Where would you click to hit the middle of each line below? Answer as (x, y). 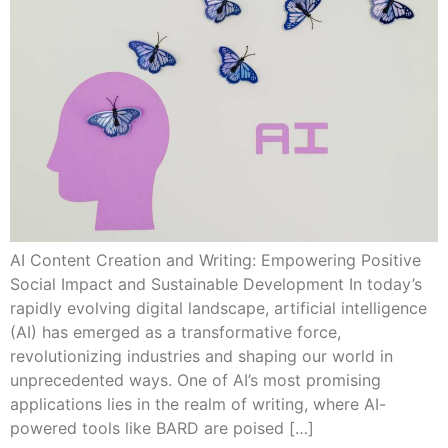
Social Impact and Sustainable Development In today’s (216, 283)
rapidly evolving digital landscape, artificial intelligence (218, 307)
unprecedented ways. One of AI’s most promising (195, 379)
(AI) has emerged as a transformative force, (175, 331)
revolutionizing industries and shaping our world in (201, 355)
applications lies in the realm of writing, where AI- (198, 403)
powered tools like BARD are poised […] (162, 427)
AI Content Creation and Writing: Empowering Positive (215, 259)
